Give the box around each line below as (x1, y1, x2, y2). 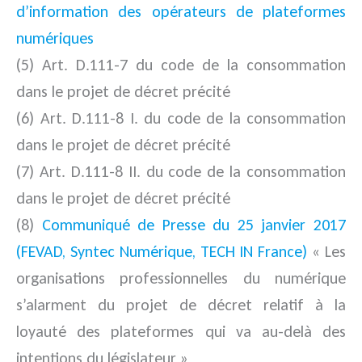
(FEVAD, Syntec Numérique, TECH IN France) (16, 242, 313, 262)
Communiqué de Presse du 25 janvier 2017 (41, 215, 347, 235)
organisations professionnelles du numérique (16, 268, 346, 288)
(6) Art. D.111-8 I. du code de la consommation (16, 108, 346, 128)
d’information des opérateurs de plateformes (16, 2, 346, 22)
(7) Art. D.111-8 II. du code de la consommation (16, 162, 346, 182)
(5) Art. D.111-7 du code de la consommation (16, 55, 346, 75)
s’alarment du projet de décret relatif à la (16, 295, 346, 315)
